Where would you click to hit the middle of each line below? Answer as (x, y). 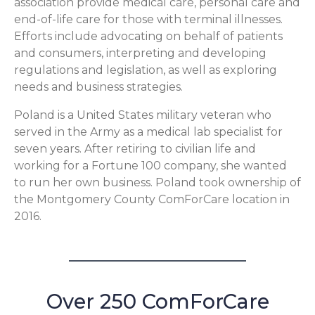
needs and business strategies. (98, 87)
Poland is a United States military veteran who (143, 115)
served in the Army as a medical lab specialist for (148, 132)
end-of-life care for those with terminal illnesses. (148, 20)
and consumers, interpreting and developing (140, 53)
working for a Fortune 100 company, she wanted (150, 166)
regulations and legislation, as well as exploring (146, 70)
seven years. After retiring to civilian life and (135, 149)
